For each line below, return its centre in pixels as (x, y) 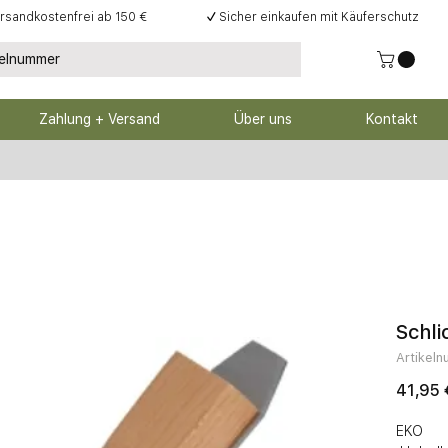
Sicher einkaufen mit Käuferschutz (319, 17)
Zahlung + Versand (99, 119)
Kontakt (392, 119)
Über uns (263, 119)
